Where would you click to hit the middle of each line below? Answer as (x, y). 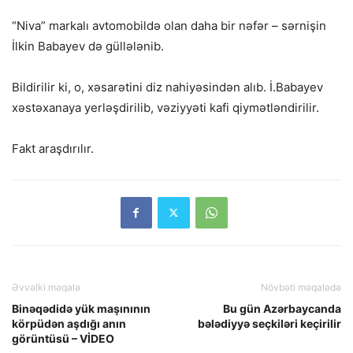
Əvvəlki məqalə (46, 287)
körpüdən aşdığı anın (69, 323)
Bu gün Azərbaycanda (282, 308)
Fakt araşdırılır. (53, 148)
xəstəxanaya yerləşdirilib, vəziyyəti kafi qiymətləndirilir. (165, 107)
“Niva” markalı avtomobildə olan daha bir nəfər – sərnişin (169, 25)
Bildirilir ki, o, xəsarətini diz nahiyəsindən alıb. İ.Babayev (167, 87)
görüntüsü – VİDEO (63, 338)
